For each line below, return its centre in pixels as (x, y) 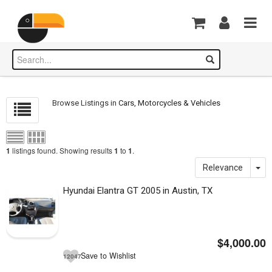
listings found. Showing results (62, 150)
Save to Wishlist (109, 255)
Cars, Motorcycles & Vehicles (170, 103)
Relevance (223, 168)
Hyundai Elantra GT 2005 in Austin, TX (138, 191)
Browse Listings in (86, 103)
